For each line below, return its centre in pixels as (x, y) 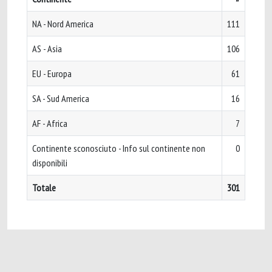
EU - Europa (52, 73)
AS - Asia (47, 49)
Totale (44, 188)
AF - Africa (50, 123)
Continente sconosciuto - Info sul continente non (119, 148)
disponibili (50, 163)
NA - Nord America (63, 24)
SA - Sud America (61, 98)
